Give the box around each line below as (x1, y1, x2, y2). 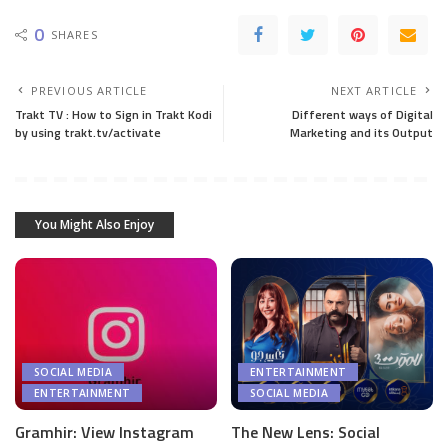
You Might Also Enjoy (35, 216, 154, 234)
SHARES (51, 27, 98, 43)
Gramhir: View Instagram (15, 419, 194, 444)
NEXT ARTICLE (330, 83, 417, 99)
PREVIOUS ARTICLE (31, 83, 148, 99)
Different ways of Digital (292, 105, 433, 125)
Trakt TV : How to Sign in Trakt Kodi (15, 105, 212, 125)
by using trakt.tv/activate (15, 123, 161, 143)
